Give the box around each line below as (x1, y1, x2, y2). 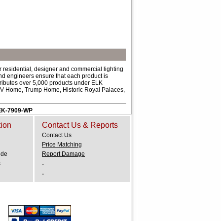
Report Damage (42, 150, 85, 157)
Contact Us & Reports (42, 121, 118, 129)
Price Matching (42, 141, 82, 148)
